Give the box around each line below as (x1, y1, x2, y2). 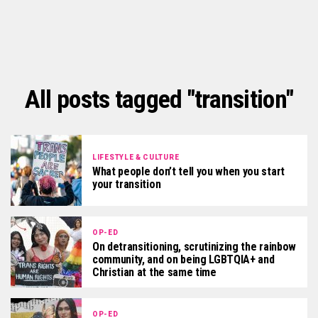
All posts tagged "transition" (24, 84, 294, 114)
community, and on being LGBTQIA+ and (92, 252, 275, 266)
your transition (92, 177, 161, 191)
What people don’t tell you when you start (92, 164, 285, 178)
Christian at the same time (92, 265, 216, 279)
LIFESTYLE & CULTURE (92, 153, 180, 161)
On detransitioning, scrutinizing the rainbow (92, 239, 296, 253)
